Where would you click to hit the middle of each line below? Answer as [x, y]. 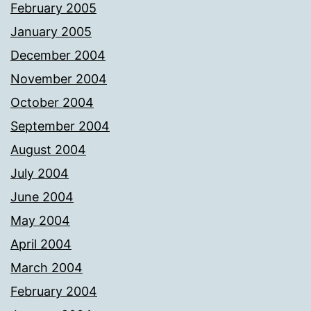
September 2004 [60, 126]
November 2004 [59, 79]
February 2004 [54, 292]
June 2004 [42, 197]
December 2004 [58, 56]
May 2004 [40, 221]
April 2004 [41, 244]
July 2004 [40, 174]
